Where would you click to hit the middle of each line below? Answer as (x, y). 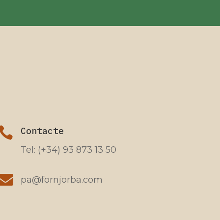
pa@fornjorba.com (62, 180)
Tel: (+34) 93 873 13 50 (69, 150)
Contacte (42, 131)
